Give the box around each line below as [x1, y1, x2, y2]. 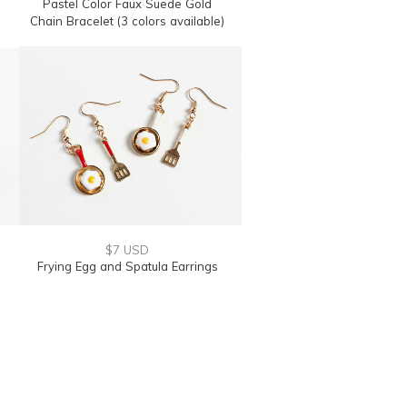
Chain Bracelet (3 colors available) [30, 14, 224, 28]
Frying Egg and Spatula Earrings [36, 259, 218, 273]
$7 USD [105, 243, 149, 257]
